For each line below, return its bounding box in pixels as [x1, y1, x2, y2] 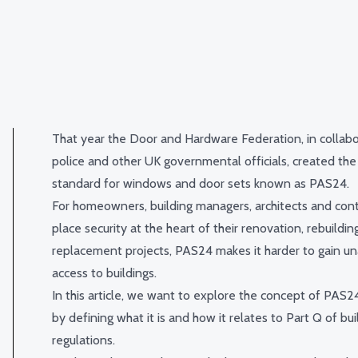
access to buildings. [52, 265, 157, 280]
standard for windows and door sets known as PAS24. [52, 176, 349, 191]
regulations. [52, 332, 115, 348]
